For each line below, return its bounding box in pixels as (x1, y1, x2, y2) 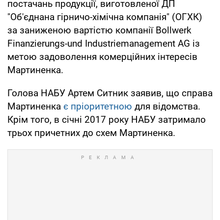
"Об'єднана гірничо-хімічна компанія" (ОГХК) (7, 11, 202, 23)
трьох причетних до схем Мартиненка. (7, 127, 175, 138)
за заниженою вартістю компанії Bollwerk (7, 24, 192, 36)
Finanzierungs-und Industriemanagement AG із (7, 37, 200, 49)
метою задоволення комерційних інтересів (7, 51, 197, 62)
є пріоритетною (63, 100, 132, 112)
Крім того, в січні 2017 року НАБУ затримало (7, 113, 206, 125)
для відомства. (132, 100, 200, 112)
